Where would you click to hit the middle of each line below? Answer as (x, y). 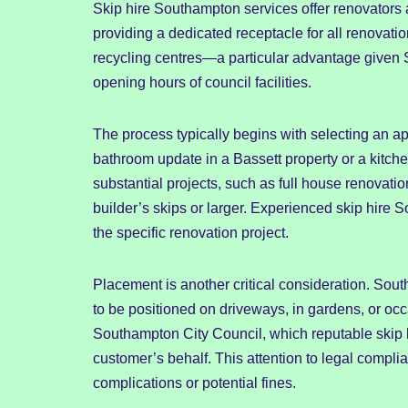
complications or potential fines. (194, 383)
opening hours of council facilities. (202, 83)
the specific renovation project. (191, 233)
